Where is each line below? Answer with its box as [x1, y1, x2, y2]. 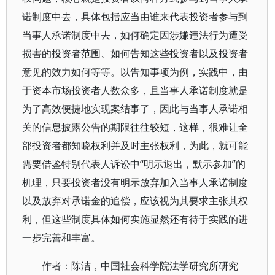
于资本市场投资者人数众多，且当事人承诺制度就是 [22, 83, 248, 97]
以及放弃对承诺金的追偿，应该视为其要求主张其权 [22, 194, 248, 207]
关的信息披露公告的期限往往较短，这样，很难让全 [22, 120, 248, 134]
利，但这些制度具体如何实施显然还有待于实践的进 [22, 212, 248, 226]
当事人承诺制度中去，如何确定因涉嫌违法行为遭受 [22, 28, 248, 42]
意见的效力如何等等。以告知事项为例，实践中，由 [22, 65, 248, 79]
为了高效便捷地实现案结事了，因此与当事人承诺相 [22, 102, 248, 115]
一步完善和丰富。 [22, 231, 101, 244]
